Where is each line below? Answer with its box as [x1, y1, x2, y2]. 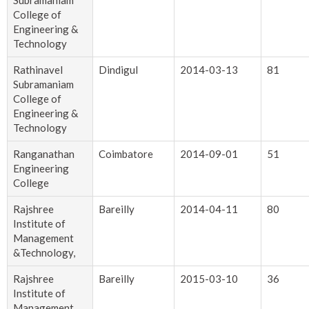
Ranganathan [13, 148, 74, 161]
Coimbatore [99, 148, 153, 161]
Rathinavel [13, 63, 63, 77]
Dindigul [99, 63, 138, 77]
